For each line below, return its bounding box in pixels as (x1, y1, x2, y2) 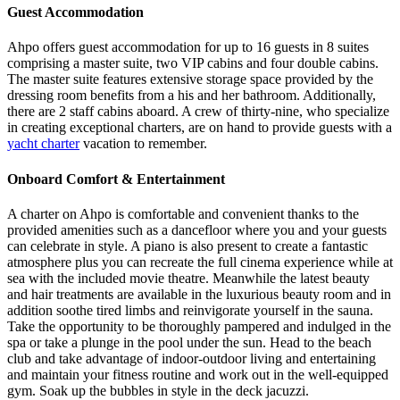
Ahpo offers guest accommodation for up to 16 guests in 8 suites (7, 39, 369, 55)
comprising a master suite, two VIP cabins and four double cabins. (7, 55, 379, 71)
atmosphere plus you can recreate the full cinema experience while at (7, 254, 393, 270)
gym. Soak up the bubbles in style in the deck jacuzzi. (7, 382, 309, 398)
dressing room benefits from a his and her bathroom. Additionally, (7, 87, 376, 104)
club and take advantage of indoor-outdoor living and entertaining (7, 350, 376, 366)
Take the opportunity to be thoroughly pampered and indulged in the (7, 318, 391, 334)
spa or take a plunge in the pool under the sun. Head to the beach (7, 334, 371, 350)
